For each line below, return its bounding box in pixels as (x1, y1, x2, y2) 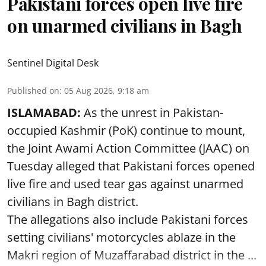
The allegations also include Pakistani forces (7, 211, 248, 227)
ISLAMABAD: (7, 104, 81, 121)
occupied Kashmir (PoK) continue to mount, (7, 122, 245, 138)
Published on (7, 84, 59, 96)
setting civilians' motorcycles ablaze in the (7, 229, 236, 245)
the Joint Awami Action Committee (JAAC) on (7, 140, 249, 156)
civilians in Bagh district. (7, 193, 138, 210)
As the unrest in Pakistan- (81, 104, 223, 121)
